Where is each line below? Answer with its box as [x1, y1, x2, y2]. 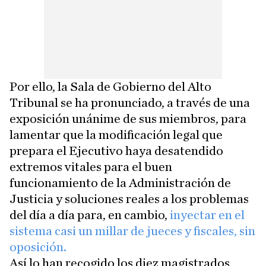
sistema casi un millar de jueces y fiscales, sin [9, 224, 255, 238]
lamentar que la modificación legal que [9, 128, 223, 142]
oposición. [9, 240, 66, 254]
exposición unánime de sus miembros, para [9, 112, 246, 126]
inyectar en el [167, 208, 245, 222]
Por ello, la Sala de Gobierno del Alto [9, 80, 211, 94]
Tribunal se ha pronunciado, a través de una [9, 96, 250, 110]
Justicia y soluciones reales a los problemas [9, 192, 249, 206]
